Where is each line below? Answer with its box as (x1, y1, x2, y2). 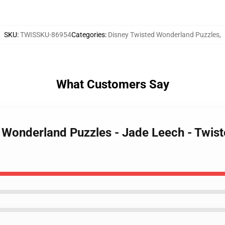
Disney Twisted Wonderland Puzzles (108, 31, 219, 39)
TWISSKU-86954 (20, 31, 71, 39)
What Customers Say (56, 77, 169, 91)
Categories (71, 31, 105, 39)
